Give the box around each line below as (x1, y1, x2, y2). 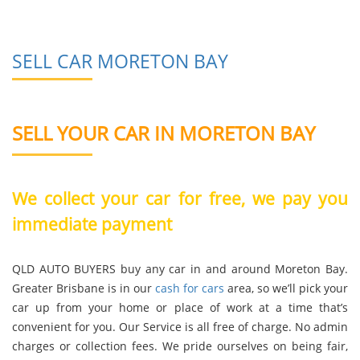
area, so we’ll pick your (227, 280, 348, 296)
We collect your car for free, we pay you (12, 187, 348, 211)
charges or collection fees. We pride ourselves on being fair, (12, 337, 348, 354)
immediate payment (12, 213, 172, 236)
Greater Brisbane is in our (12, 280, 155, 296)
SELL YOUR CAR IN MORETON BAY (12, 119, 315, 146)
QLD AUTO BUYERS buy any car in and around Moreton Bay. (12, 260, 348, 276)
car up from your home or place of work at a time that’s (12, 299, 348, 315)
